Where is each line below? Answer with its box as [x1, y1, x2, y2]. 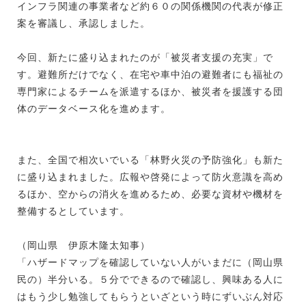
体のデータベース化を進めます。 [17, 102, 171, 114]
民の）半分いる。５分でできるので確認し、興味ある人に [17, 273, 283, 285]
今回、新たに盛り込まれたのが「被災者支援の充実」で [17, 51, 273, 63]
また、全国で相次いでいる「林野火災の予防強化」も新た [17, 154, 283, 165]
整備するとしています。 [17, 205, 130, 217]
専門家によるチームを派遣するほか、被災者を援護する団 [17, 85, 283, 97]
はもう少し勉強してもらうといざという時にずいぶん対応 [17, 290, 283, 302]
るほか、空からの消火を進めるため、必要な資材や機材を [17, 188, 283, 199]
